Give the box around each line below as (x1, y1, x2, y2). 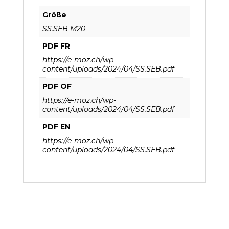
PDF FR (42, 41, 70, 51)
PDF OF (42, 81, 72, 91)
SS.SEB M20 (42, 24, 85, 33)
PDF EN (42, 122, 71, 131)
